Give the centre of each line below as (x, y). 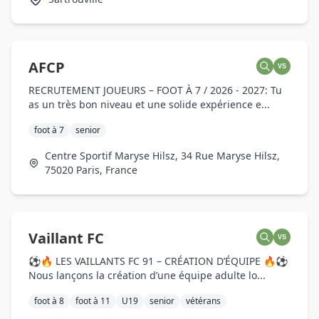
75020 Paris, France (91, 170)
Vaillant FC (66, 238)
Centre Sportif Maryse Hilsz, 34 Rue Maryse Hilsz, (162, 156)
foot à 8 (49, 301)
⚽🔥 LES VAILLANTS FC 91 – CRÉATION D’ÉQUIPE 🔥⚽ (158, 261)
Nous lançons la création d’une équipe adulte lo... (147, 275)
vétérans (203, 301)
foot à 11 (93, 301)
